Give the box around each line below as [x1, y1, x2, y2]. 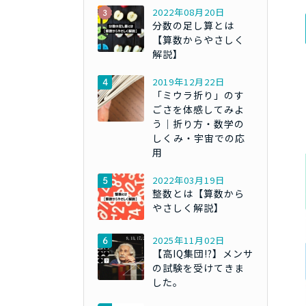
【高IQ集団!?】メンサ [152, 247, 253, 261]
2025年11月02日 [152, 234, 225, 247]
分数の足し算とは [152, 18, 234, 33]
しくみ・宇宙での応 [152, 131, 245, 145]
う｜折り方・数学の [152, 117, 245, 131]
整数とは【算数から [152, 186, 245, 201]
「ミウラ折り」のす [152, 88, 245, 102]
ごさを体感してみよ [152, 102, 245, 117]
